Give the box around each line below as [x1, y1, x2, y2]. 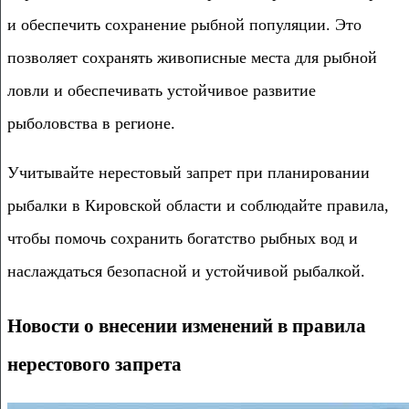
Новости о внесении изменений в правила [7, 314, 366, 337]
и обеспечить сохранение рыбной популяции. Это [7, 15, 362, 34]
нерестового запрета [7, 352, 182, 375]
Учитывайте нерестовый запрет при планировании [7, 163, 370, 182]
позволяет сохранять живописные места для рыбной [7, 47, 377, 67]
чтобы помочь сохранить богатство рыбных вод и [7, 228, 358, 247]
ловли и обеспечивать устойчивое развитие [7, 80, 316, 100]
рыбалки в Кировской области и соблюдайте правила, [7, 195, 389, 215]
